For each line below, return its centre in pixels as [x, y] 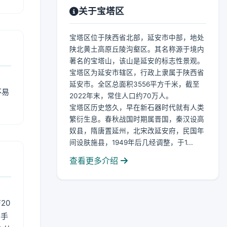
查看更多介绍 [95, 161]
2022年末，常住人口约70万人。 [121, 96]
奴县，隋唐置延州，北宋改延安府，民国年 [137, 131]
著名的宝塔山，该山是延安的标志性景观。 [137, 61]
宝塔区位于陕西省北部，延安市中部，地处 [137, 37]
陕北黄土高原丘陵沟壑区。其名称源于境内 [137, 49]
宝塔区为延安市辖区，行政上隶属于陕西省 [137, 72]
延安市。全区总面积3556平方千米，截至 [135, 84]
